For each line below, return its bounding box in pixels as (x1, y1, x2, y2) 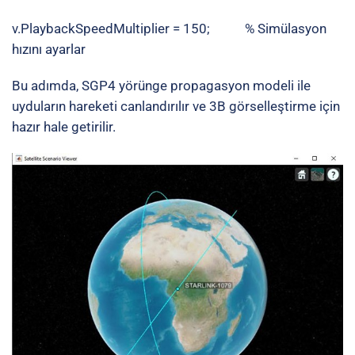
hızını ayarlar (12, 40, 86, 57)
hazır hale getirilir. (12, 118, 116, 135)
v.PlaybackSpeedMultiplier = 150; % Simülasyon (12, 20, 326, 36)
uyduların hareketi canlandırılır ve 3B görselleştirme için (12, 97, 340, 114)
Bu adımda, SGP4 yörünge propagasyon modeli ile (12, 77, 311, 94)
